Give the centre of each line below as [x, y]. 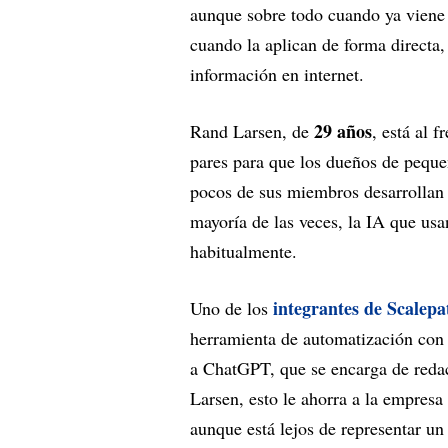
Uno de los [231, 308]
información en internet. [277, 74]
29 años [343, 131]
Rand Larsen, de [252, 131]
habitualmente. [243, 251]
